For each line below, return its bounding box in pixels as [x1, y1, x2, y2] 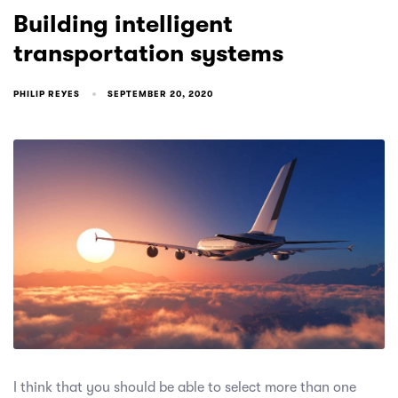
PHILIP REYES [13, 89, 80, 99]
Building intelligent [13, 11, 233, 38]
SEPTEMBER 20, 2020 [107, 89, 214, 99]
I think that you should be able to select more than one [13, 378, 356, 395]
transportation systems [13, 40, 283, 68]
